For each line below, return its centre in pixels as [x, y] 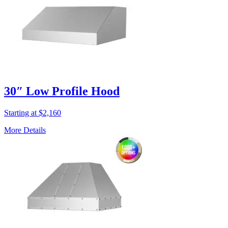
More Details [25, 130]
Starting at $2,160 [33, 113]
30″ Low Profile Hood [62, 91]
